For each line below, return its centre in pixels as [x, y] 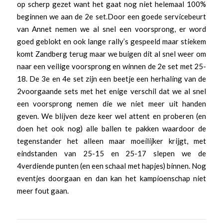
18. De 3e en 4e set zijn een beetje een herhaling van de [111, 78]
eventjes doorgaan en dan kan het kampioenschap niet [111, 178]
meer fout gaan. [43, 190]
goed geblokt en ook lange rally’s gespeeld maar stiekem [111, 41]
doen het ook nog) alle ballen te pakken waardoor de [111, 128]
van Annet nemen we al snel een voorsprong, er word [111, 29]
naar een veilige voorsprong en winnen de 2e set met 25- [111, 66]
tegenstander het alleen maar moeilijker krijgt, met [111, 141]
